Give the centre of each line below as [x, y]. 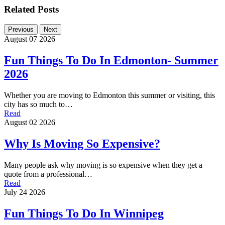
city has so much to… [38, 104]
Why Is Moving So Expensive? [82, 143]
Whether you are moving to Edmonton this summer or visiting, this [109, 95]
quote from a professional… [48, 174]
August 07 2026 [30, 39]
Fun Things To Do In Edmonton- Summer [111, 61]
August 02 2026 [30, 123]
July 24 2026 [25, 192]
